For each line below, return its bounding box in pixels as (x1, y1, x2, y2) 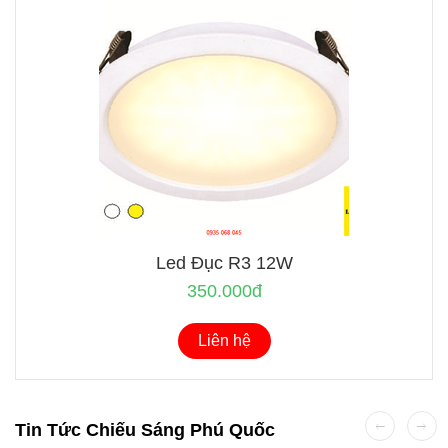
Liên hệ (197, 332, 251, 350)
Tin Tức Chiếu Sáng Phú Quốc (15, 420, 275, 441)
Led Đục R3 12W (155, 253, 293, 274)
